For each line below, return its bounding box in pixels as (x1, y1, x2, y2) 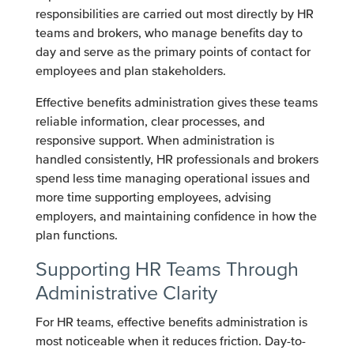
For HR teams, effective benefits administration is (35, 314, 307, 330)
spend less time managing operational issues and (35, 171, 310, 186)
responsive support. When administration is (35, 133, 274, 149)
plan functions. (35, 228, 118, 243)
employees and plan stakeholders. (35, 63, 226, 79)
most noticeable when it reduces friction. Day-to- (35, 333, 306, 349)
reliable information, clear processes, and (35, 114, 265, 130)
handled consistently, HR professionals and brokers (35, 152, 318, 168)
